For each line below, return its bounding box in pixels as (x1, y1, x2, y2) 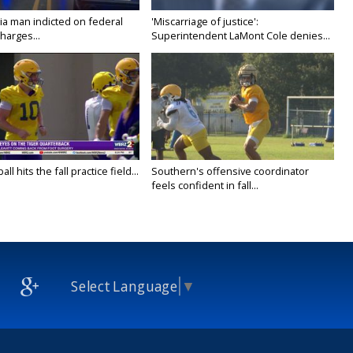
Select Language (70, 276, 179, 296)
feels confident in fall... (151, 178, 259, 193)
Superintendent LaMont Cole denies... (151, 28, 331, 43)
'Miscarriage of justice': (151, 14, 259, 29)
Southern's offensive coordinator (151, 164, 310, 179)
